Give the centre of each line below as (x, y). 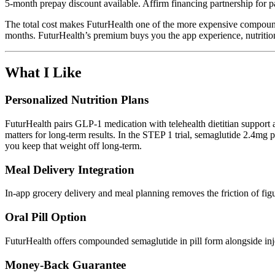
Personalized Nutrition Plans (77, 100)
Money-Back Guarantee (65, 265)
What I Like (43, 73)
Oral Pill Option (46, 217)
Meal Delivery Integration (70, 169)
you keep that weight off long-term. (73, 145)
